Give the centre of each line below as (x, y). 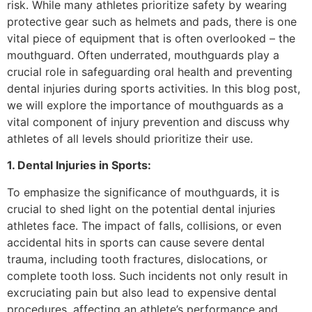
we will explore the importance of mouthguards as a (145, 105)
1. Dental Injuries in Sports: (79, 165)
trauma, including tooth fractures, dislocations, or (137, 259)
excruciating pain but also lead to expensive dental (142, 292)
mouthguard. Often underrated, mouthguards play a (143, 55)
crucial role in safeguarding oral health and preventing (150, 72)
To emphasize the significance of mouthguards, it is (143, 192)
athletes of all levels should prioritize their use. (130, 139)
